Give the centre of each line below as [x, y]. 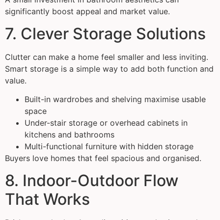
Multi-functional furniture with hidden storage [109, 147]
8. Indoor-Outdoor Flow [92, 180]
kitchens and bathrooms [69, 135]
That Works [47, 199]
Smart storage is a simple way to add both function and [109, 69]
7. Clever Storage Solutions [105, 33]
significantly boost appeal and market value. [87, 12]
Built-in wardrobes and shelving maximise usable [115, 99]
